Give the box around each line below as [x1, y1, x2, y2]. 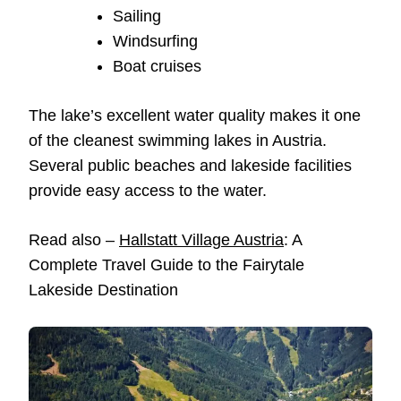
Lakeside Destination [29, 281, 178, 300]
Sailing [113, 7, 161, 26]
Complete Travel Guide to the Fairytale [29, 256, 304, 275]
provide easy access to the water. [29, 182, 267, 200]
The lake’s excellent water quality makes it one [29, 107, 361, 125]
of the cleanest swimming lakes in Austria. [29, 132, 327, 150]
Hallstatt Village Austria [119, 231, 284, 250]
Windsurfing [113, 32, 198, 51]
